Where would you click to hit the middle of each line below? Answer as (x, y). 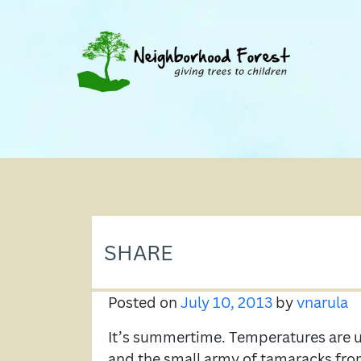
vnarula (322, 302)
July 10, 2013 (226, 302)
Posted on (144, 302)
